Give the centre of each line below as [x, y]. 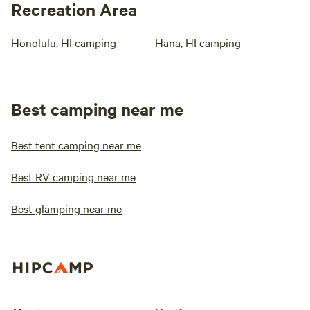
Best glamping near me [66, 208]
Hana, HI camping [198, 42]
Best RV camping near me [73, 176]
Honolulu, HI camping [64, 42]
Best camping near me [97, 109]
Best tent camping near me [76, 145]
